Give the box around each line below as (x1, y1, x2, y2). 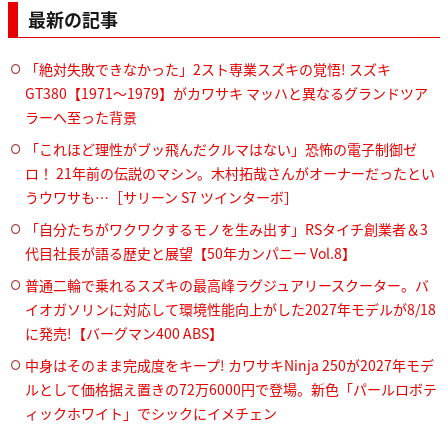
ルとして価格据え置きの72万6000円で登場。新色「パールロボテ (25, 378, 437, 399)
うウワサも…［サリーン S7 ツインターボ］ (25, 186, 298, 207)
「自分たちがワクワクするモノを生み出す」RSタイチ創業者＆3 (25, 218, 428, 239)
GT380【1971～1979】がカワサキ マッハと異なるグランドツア (25, 82, 428, 103)
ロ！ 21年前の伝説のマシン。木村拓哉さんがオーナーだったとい (25, 162, 435, 183)
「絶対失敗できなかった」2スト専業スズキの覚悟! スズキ (25, 58, 391, 79)
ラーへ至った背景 (25, 106, 137, 127)
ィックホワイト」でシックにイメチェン (25, 402, 277, 423)
